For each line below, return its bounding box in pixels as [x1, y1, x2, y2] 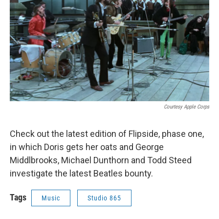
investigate [10, 168, 53, 179]
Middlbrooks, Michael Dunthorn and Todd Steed [10, 155, 192, 166]
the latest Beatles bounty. [55, 168, 153, 179]
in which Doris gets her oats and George [10, 142, 164, 153]
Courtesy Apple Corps [164, 104, 209, 110]
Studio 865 [88, 194, 121, 202]
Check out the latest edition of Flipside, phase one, [10, 129, 204, 139]
